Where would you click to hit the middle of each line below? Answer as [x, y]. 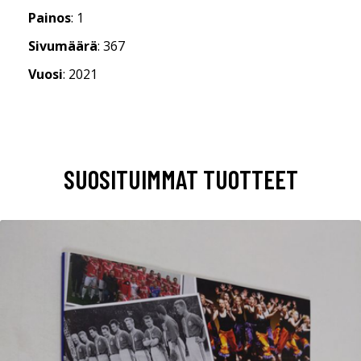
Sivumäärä [63, 46]
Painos [50, 17]
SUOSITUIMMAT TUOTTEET [180, 178]
